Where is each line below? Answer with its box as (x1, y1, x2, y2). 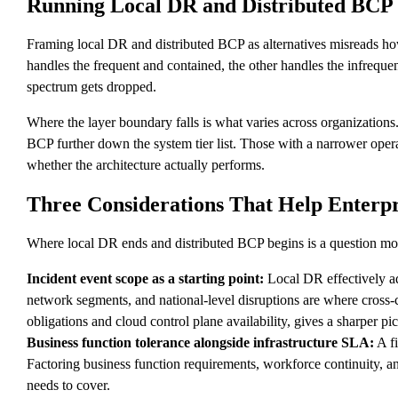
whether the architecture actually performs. (27, 157, 265, 173)
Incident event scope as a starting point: (27, 270, 264, 286)
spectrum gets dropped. (27, 79, 156, 95)
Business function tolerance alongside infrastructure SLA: (27, 334, 374, 350)
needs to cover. (27, 377, 110, 393)
